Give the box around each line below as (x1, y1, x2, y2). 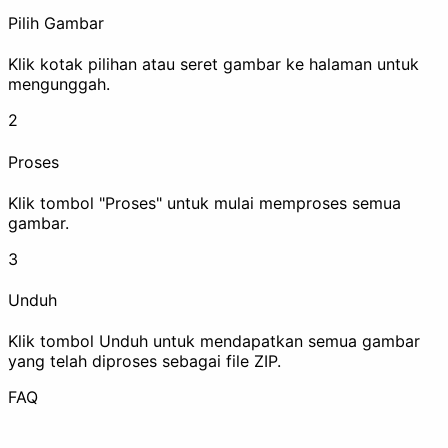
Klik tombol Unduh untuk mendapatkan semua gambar (8, 331, 420, 352)
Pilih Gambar (8, 13, 104, 34)
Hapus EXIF (108, 84, 194, 105)
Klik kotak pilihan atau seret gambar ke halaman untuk (8, 54, 419, 75)
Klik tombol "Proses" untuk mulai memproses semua (8, 192, 401, 213)
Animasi (8, 412, 67, 433)
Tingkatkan (8, 234, 92, 255)
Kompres (108, 365, 174, 386)
